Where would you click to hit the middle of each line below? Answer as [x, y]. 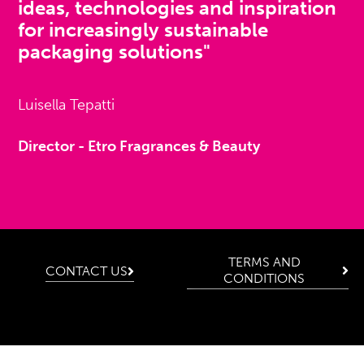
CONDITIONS [264, 278]
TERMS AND [264, 262]
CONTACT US [86, 271]
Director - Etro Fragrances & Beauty [139, 147]
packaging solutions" [115, 52]
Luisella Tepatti [67, 105]
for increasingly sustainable [143, 30]
